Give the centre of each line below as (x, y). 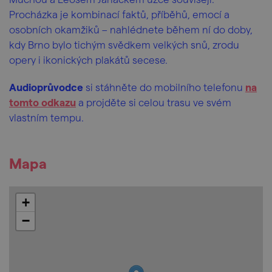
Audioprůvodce (46, 87)
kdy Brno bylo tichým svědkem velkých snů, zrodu (124, 44)
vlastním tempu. (46, 117)
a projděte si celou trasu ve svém (154, 102)
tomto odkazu (42, 102)
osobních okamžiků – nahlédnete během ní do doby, (131, 29)
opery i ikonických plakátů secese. (88, 59)
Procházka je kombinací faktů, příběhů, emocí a (119, 14)
